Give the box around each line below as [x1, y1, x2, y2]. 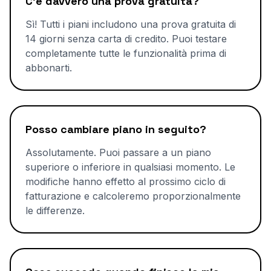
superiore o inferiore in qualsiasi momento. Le [25, 161, 235, 173]
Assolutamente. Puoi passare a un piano [25, 146, 211, 158]
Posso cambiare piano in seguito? [25, 122, 206, 136]
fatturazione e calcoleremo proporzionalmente [25, 190, 241, 202]
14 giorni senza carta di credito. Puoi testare [25, 33, 227, 45]
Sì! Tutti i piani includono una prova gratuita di [25, 18, 236, 30]
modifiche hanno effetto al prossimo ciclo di [25, 175, 226, 188]
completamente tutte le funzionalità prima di [25, 47, 226, 59]
